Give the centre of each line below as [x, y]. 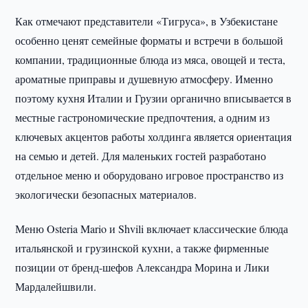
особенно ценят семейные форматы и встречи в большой [150, 40]
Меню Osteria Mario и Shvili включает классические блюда [152, 229]
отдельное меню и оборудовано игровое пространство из [150, 175]
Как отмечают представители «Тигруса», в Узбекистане [147, 21]
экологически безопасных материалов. [106, 194]
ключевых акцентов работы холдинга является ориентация [154, 136]
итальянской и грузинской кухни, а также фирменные [142, 248]
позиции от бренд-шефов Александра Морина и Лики [143, 267]
